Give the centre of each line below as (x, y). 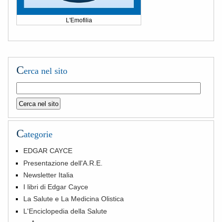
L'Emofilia (79, 20)
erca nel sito (46, 71)
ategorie (38, 135)
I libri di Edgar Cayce (56, 187)
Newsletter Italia (49, 175)
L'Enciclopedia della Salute (65, 211)
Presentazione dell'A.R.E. (63, 163)
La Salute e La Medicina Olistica (74, 199)
